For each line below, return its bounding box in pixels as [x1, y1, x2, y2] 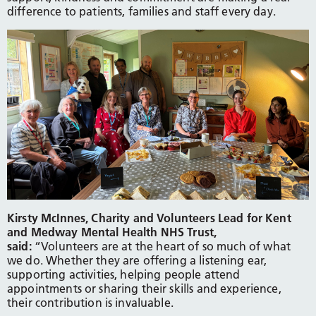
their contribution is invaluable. [7, 295, 174, 310]
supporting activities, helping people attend [7, 267, 241, 281]
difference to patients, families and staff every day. [7, 4, 276, 19]
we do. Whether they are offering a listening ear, [7, 253, 267, 267]
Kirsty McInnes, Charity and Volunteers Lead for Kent [7, 210, 291, 225]
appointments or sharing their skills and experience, [7, 281, 281, 296]
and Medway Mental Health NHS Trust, [7, 224, 217, 239]
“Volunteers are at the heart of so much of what [34, 238, 291, 253]
